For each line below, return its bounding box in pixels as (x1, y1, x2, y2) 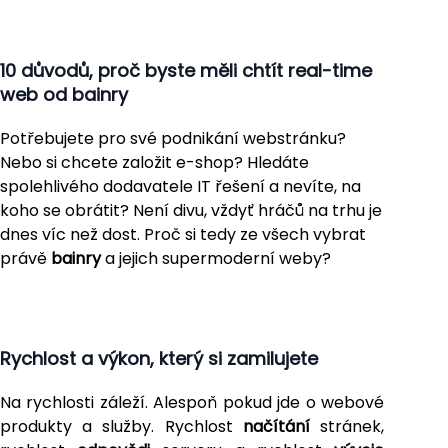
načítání (242, 414, 310, 438)
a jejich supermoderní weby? (101, 246, 331, 270)
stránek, (309, 414, 385, 438)
